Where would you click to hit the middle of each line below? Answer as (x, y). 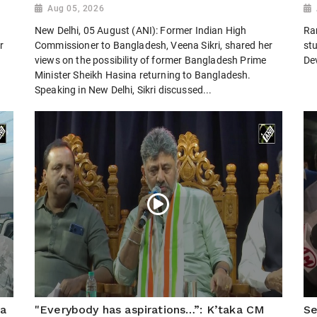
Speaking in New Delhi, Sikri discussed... (123, 90)
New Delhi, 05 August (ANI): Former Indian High (141, 30)
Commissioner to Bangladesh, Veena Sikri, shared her (154, 45)
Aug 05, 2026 (76, 9)
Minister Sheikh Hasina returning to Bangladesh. (143, 75)
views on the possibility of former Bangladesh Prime (151, 60)
